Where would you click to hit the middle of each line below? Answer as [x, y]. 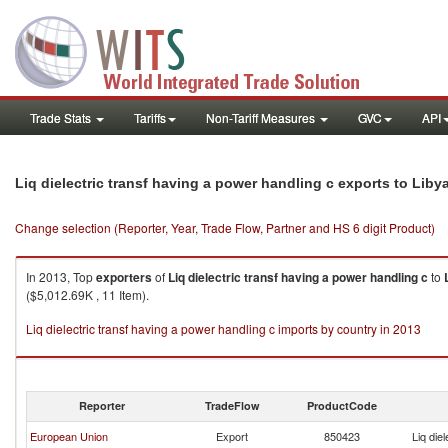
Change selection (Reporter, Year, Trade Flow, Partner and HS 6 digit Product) [225, 227]
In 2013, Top [61, 276]
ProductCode [342, 405]
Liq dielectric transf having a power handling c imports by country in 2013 [223, 328]
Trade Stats [62, 117]
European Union [69, 436]
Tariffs [150, 117]
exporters [124, 277]
